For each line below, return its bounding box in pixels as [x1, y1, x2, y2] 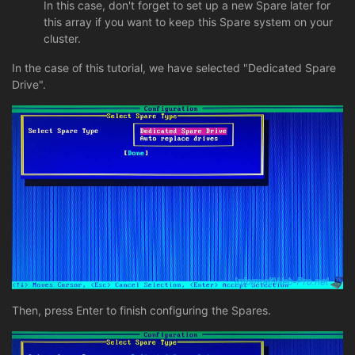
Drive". [12, 78, 46, 92]
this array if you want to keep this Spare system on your [44, 15, 333, 29]
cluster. [44, 32, 81, 46]
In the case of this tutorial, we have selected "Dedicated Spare [12, 61, 336, 75]
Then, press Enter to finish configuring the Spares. [12, 303, 271, 317]
